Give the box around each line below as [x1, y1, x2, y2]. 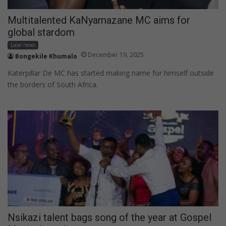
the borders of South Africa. [8, 79, 98, 89]
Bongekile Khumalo [15, 51, 77, 61]
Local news [11, 41, 35, 48]
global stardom [8, 26, 75, 38]
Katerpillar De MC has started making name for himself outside [8, 68, 214, 78]
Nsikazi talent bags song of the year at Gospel [8, 211, 211, 223]
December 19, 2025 [88, 50, 144, 59]
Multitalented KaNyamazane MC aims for [8, 14, 190, 26]
